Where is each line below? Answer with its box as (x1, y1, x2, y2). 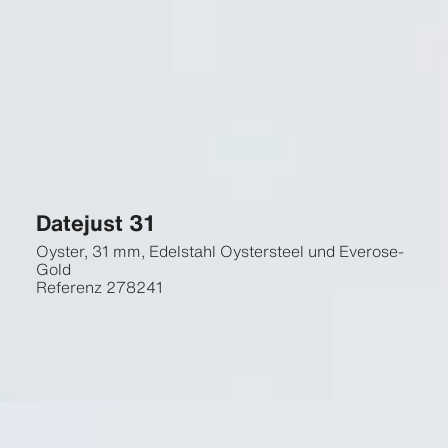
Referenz (35, 275, 102, 299)
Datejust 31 (35, 206, 154, 239)
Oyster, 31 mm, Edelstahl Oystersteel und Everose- (35, 239, 404, 263)
